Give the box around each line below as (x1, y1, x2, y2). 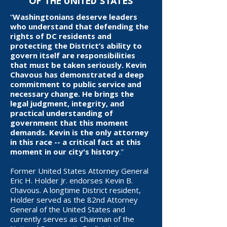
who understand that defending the (10, 21, 148, 31)
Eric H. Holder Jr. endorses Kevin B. (10, 175, 133, 185)
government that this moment (10, 118, 128, 128)
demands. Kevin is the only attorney (10, 127, 148, 137)
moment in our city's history (10, 146, 119, 157)
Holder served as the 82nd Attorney (10, 195, 138, 205)
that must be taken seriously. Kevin (10, 60, 146, 70)
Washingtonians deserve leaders (13, 12, 137, 22)
